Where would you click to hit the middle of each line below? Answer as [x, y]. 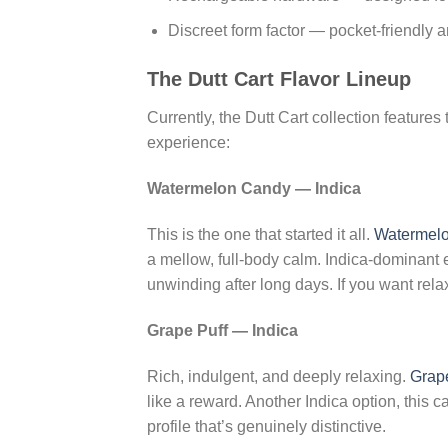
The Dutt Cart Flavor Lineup [279, 79]
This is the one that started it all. [260, 234]
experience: [188, 143]
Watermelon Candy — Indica [254, 189]
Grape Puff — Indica [222, 330]
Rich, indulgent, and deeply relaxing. [278, 376]
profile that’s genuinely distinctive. [266, 426]
